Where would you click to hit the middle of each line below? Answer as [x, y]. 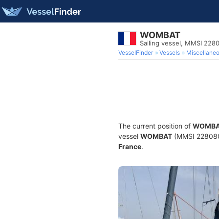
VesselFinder [136, 53]
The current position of [155, 126]
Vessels [170, 53]
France [130, 146]
